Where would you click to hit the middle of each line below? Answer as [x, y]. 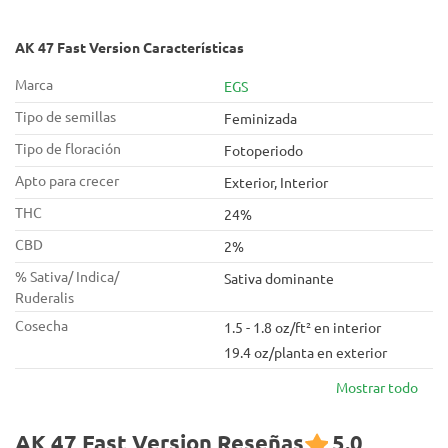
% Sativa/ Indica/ [67, 276]
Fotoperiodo [263, 150]
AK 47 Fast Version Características [129, 47]
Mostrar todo [377, 387]
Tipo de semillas [65, 116]
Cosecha [41, 325]
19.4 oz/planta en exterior [305, 352]
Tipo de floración [68, 148]
